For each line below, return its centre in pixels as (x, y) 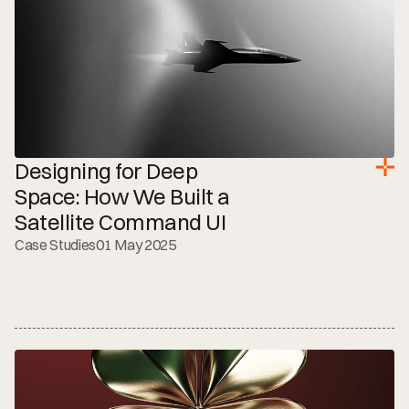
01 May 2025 (136, 245)
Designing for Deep (106, 171)
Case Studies (56, 245)
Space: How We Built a (122, 196)
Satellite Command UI (121, 222)
